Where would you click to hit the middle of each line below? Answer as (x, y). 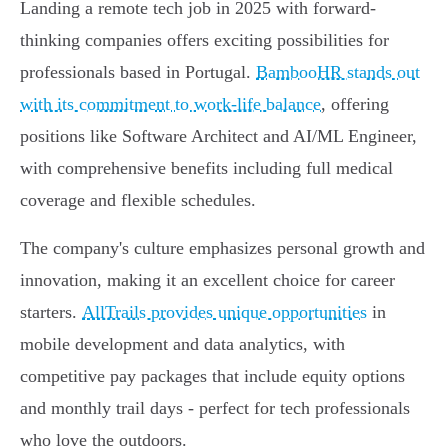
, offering (355, 104)
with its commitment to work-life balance (170, 104)
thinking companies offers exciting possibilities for (204, 40)
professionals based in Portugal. (138, 72)
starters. (51, 312)
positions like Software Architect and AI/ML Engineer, (218, 136)
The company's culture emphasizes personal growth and (222, 248)
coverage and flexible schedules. (138, 200)
